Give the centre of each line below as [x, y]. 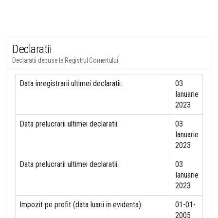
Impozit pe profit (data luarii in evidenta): [81, 205]
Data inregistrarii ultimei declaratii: [71, 83]
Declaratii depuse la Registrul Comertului [65, 60]
